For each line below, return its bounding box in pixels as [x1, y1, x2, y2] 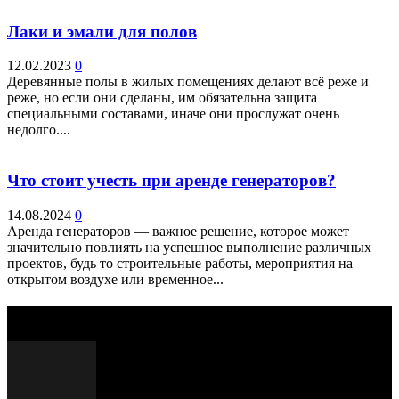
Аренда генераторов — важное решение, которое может [7, 223, 349, 239]
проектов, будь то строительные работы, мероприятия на [7, 255, 353, 271]
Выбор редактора [7, 306, 120, 322]
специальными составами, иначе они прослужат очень [7, 106, 339, 122]
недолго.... [7, 122, 70, 138]
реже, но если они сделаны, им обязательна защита [7, 90, 317, 106]
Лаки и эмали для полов [7, 21, 197, 41]
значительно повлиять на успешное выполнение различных [7, 239, 371, 255]
